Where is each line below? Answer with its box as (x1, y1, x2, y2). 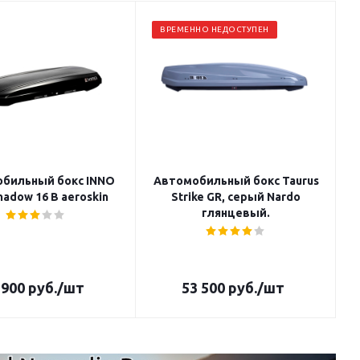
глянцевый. (202, 207, 270, 219)
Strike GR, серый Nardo (171, 190, 301, 203)
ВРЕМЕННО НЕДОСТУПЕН (160, 25, 269, 34)
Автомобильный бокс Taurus (153, 174, 319, 187)
